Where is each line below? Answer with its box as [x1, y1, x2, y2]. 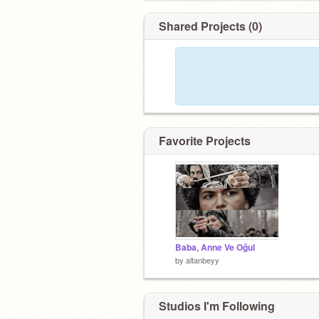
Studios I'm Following [159, 297, 275, 314]
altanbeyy [186, 254, 219, 266]
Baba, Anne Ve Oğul [175, 241, 255, 253]
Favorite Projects [159, 132, 251, 149]
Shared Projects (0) [159, 18, 262, 34]
